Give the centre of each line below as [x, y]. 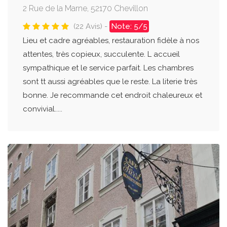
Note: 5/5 [129, 27]
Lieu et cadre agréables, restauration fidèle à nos [111, 41]
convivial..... [43, 109]
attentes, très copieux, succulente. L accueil [101, 54]
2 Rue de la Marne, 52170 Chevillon [85, 9]
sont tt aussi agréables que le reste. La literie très [110, 82]
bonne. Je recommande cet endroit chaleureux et [112, 96]
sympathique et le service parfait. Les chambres [108, 68]
